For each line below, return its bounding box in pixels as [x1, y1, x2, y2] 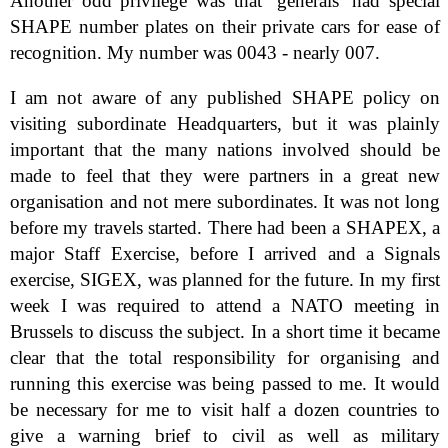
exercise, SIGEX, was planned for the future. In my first [10, 269, 441, 291]
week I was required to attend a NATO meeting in [10, 295, 441, 317]
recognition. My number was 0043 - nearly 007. [10, 42, 380, 64]
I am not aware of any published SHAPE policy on [10, 87, 441, 109]
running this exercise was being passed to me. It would [10, 373, 441, 395]
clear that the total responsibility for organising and [10, 347, 441, 369]
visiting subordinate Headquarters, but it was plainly [10, 113, 441, 135]
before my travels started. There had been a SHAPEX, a [10, 217, 441, 239]
